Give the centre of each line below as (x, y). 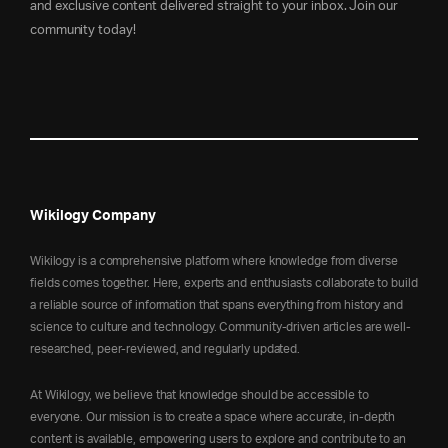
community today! (83, 30)
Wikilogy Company (93, 216)
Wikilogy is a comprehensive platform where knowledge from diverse (214, 261)
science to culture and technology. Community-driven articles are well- (220, 327)
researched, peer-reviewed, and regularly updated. (165, 349)
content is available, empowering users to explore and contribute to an (218, 439)
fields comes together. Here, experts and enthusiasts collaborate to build (224, 283)
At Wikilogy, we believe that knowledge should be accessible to (199, 395)
